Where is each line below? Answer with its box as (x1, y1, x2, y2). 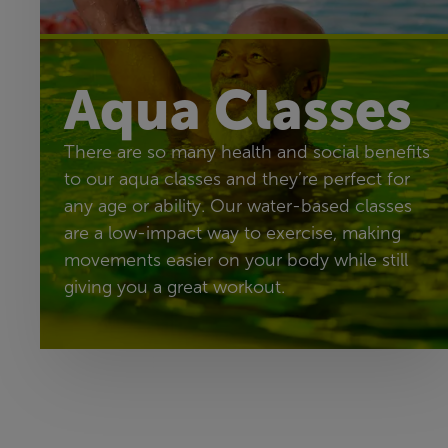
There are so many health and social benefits (64, 141, 430, 162)
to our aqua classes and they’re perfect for (64, 168, 410, 189)
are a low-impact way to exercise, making (64, 222, 401, 243)
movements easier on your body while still (64, 249, 408, 270)
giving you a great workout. (64, 276, 285, 297)
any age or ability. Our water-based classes (64, 195, 412, 216)
